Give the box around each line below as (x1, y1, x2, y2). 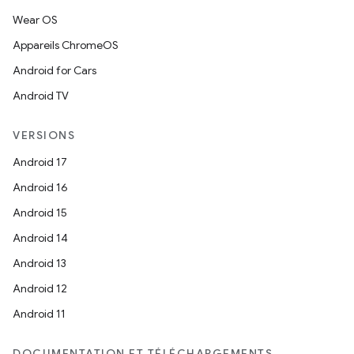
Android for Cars (13, 63, 96, 77)
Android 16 (13, 180, 68, 194)
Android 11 (13, 307, 66, 321)
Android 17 (13, 155, 67, 169)
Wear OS (13, 13, 58, 27)
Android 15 (13, 205, 67, 220)
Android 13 (13, 256, 66, 270)
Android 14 (13, 231, 68, 245)
